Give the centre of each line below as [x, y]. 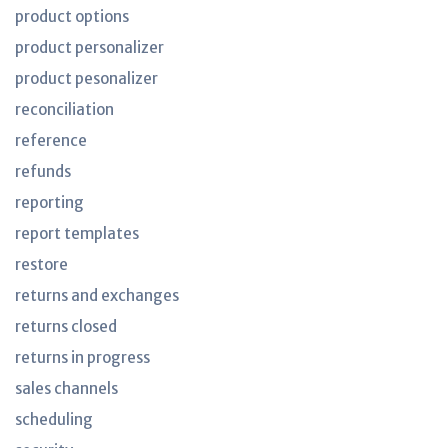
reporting [49, 202]
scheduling [54, 419]
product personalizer [89, 47]
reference [51, 140]
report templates [77, 233]
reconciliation [64, 109]
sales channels [66, 388]
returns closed [66, 326]
